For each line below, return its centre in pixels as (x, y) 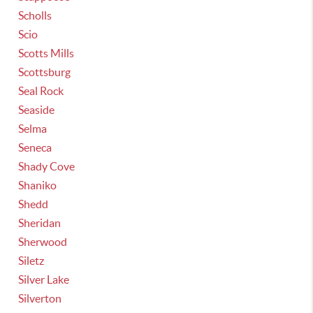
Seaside (37, 110)
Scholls (35, 15)
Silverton (40, 298)
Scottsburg (45, 72)
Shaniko (38, 185)
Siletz (31, 261)
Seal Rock (41, 91)
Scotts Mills (46, 53)
